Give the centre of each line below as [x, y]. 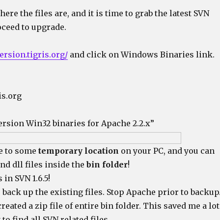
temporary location [78, 151]
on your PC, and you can [166, 151]
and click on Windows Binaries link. [141, 55]
